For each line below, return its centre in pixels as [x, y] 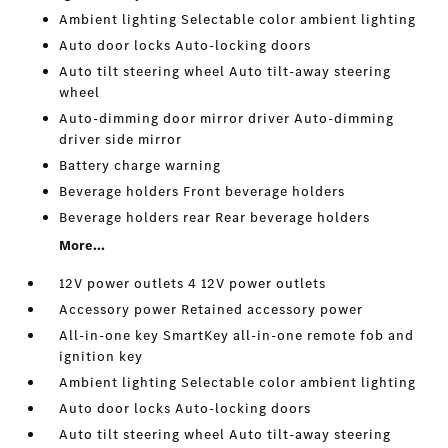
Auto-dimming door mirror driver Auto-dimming [227, 118]
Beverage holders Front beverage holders [202, 191]
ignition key [101, 356]
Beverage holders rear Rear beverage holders [215, 217]
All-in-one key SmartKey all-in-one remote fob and [237, 335]
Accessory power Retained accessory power [211, 309]
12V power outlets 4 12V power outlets [193, 283]
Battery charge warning [140, 165]
